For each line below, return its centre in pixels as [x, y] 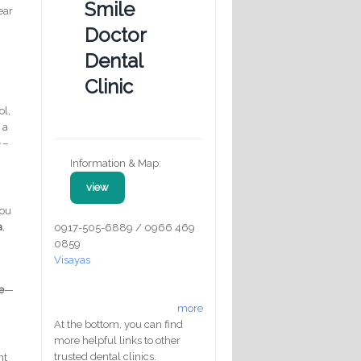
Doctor [115, 35]
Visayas [72, 259]
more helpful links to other [117, 340]
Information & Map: [116, 163]
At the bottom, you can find [118, 324]
